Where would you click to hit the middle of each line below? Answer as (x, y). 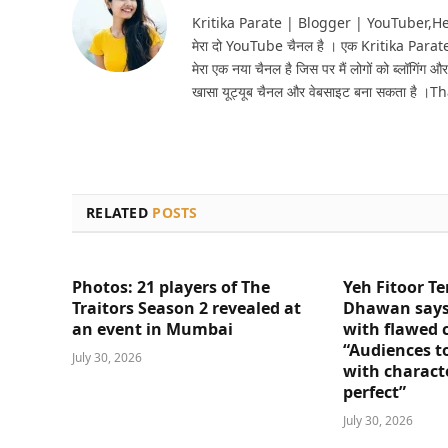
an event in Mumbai (152, 328)
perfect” (375, 391)
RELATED (119, 212)
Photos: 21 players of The (171, 286)
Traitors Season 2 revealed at (186, 307)
